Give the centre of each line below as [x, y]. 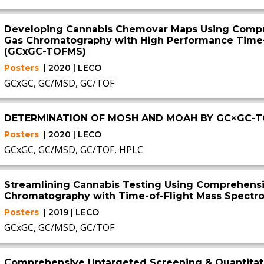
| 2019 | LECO [71, 212]
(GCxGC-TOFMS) [45, 52]
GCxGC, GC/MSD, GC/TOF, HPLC [73, 150]
